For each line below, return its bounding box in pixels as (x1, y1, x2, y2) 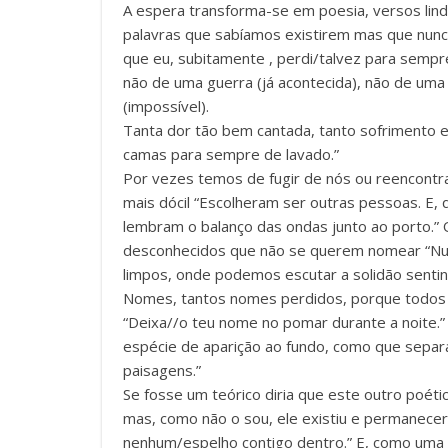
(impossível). (123, 96, 209, 117)
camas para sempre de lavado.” (123, 144, 339, 165)
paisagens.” (123, 360, 201, 381)
